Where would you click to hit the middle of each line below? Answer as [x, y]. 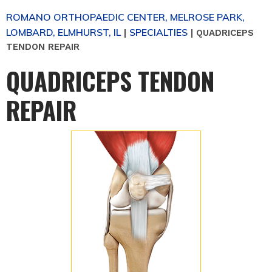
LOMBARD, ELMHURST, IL [63, 32]
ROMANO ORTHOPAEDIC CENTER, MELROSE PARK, [125, 17]
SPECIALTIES [158, 32]
